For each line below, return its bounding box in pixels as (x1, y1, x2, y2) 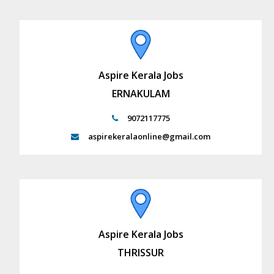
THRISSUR (117, 246, 164, 260)
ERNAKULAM (111, 87, 170, 101)
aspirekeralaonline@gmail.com (88, 131, 210, 143)
